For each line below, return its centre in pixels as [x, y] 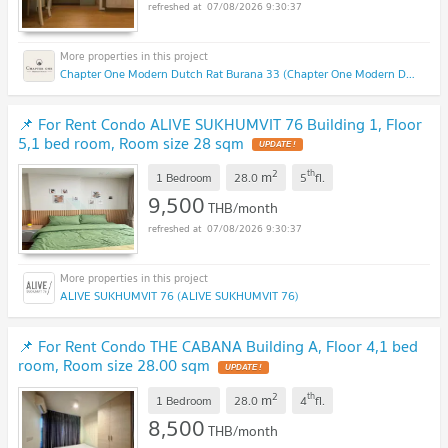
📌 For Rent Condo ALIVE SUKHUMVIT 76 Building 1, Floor [220, 123]
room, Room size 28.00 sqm [114, 365]
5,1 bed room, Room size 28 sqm [131, 142]
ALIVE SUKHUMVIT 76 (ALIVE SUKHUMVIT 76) [179, 296]
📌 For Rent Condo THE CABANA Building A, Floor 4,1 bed [218, 346]
